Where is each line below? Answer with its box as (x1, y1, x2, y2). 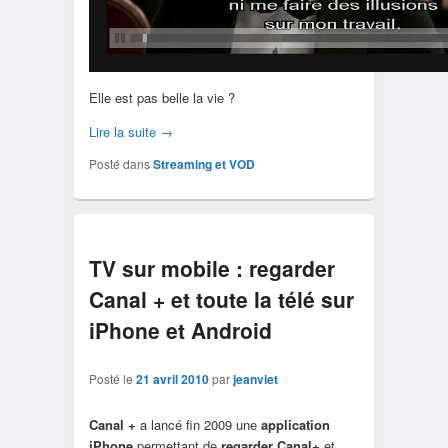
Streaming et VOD (152, 155, 255, 174)
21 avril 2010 (135, 369, 209, 388)
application (260, 414, 330, 434)
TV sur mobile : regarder (88, 253, 335, 284)
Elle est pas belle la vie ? (88, 88, 235, 108)
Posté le (88, 369, 136, 387)
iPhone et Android (88, 315, 272, 346)
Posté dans (88, 155, 150, 173)
